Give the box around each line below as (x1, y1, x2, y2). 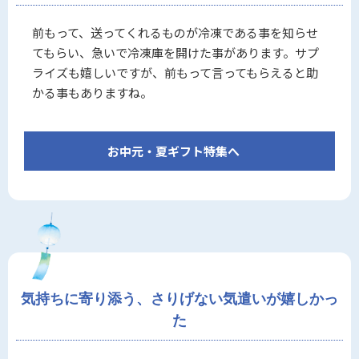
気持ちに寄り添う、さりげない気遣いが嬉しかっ (21, 290, 338, 307)
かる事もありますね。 (32, 83, 152, 101)
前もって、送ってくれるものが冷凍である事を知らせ (32, 23, 318, 41)
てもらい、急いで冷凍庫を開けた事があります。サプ (32, 43, 319, 61)
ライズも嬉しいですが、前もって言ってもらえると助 (32, 63, 318, 81)
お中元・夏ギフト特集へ (107, 142, 240, 159)
